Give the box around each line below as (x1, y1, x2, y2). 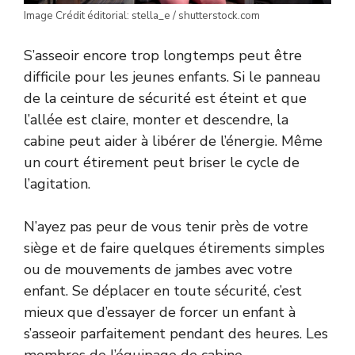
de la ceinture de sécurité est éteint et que (24, 88, 307, 108)
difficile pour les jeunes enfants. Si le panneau (24, 67, 321, 86)
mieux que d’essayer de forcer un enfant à (24, 302, 296, 322)
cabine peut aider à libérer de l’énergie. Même (24, 131, 323, 151)
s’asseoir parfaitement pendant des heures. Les (24, 323, 328, 343)
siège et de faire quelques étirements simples (24, 238, 325, 258)
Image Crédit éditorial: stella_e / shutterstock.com (24, 7, 260, 23)
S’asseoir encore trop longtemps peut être (24, 45, 302, 65)
